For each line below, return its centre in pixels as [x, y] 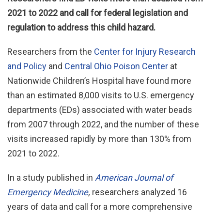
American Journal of [134, 178]
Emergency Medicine [48, 192]
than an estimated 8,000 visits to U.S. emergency [101, 95]
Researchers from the [51, 52]
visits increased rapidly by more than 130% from [99, 139]
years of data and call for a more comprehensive [100, 207]
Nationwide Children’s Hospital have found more [99, 81]
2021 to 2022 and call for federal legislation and [98, 13]
